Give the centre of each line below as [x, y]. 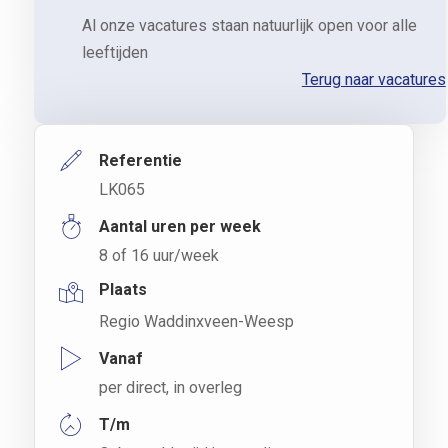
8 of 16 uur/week [158, 255]
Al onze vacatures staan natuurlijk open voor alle [249, 25]
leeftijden [114, 52]
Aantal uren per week [179, 226]
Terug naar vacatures [373, 79]
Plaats [122, 289]
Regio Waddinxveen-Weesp [196, 321]
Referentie [140, 160]
